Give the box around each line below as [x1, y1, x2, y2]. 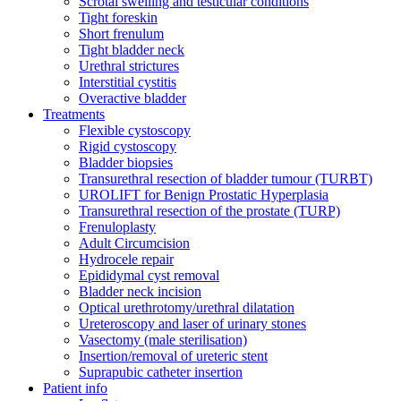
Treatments [43, 107, 105, 122]
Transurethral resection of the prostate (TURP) [79, 203, 340, 218]
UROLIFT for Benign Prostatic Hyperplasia [79, 187, 328, 202]
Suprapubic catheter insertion [79, 364, 243, 380]
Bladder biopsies [79, 155, 173, 170]
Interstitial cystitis [79, 74, 176, 90]
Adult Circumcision [79, 235, 190, 251]
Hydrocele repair [79, 252, 174, 267]
